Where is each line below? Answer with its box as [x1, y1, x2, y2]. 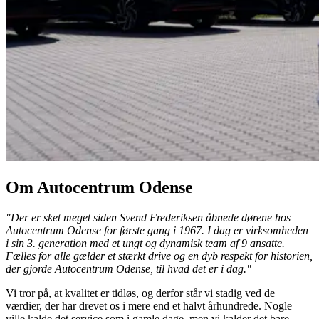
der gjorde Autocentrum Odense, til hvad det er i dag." [6, 263, 251, 275]
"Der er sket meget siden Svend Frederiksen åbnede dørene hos [6, 211, 291, 224]
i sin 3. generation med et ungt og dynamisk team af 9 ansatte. [6, 237, 285, 249]
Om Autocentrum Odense [6, 178, 193, 197]
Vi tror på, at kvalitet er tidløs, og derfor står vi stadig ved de [6, 287, 275, 299]
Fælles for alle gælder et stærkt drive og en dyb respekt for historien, [6, 250, 313, 262]
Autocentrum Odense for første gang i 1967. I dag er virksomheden [6, 224, 308, 236]
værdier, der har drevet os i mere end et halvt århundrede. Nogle [6, 300, 292, 312]
